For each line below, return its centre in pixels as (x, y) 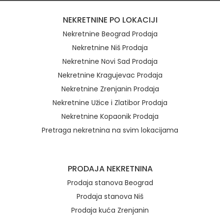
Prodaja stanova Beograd (110, 183)
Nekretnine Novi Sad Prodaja (110, 61)
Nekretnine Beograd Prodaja (110, 34)
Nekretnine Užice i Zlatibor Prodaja (110, 103)
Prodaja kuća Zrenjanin (110, 210)
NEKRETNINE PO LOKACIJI (110, 20)
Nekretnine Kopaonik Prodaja (110, 116)
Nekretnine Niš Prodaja (110, 48)
